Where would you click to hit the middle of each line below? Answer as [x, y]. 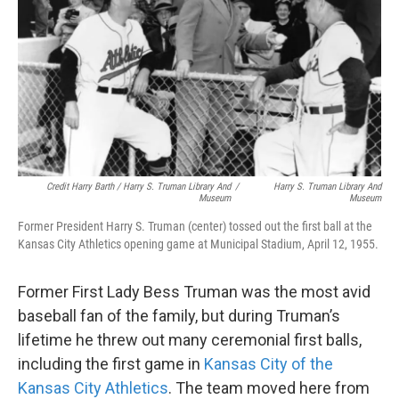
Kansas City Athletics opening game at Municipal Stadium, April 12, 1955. [198, 244]
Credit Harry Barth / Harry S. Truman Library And [138, 187]
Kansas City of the [269, 364]
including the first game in [111, 364]
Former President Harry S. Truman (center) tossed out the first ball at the [195, 227]
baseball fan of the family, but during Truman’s [179, 316]
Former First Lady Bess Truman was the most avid [194, 292]
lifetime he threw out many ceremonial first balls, [190, 340]
